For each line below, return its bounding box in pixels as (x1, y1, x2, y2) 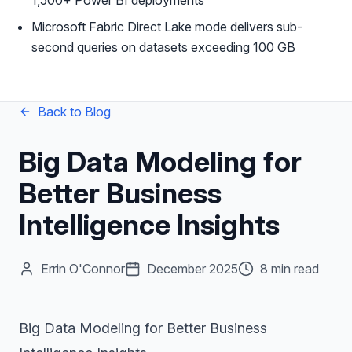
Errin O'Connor (41, 261, 125, 277)
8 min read (260, 261, 319, 277)
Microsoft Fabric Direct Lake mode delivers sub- (31, 19, 302, 35)
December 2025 (147, 261, 238, 277)
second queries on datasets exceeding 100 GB (31, 39, 295, 55)
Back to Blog (38, 104, 111, 119)
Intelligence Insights (19, 207, 280, 242)
